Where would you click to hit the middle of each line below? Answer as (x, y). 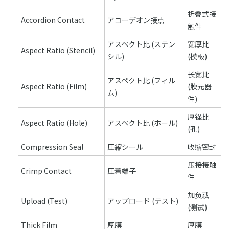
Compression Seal (52, 147)
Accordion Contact (53, 20)
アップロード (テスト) (143, 201)
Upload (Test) (44, 201)
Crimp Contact (46, 171)
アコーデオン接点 (136, 20)
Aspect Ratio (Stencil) (58, 50)
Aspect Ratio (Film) (54, 86)
